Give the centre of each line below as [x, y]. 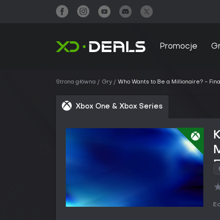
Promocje [178, 46]
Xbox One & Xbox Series [119, 107]
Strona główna [76, 82]
